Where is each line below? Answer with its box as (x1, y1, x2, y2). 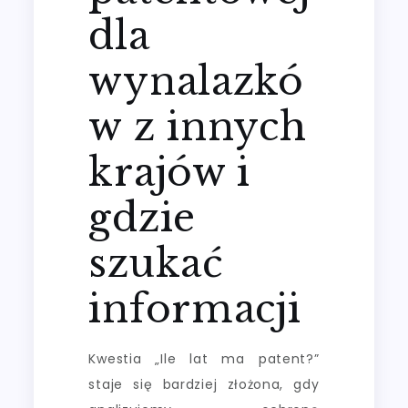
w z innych (88, 102, 307, 150)
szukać (88, 239, 224, 287)
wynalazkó (88, 56, 304, 105)
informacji (88, 284, 301, 332)
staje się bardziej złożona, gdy (88, 374, 320, 393)
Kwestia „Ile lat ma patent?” (88, 349, 320, 368)
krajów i (88, 148, 251, 196)
